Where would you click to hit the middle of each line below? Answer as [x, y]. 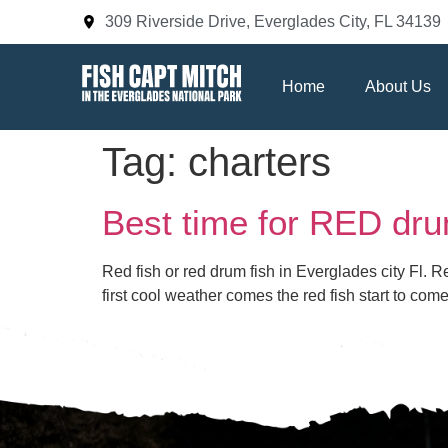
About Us [398, 86]
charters [259, 162]
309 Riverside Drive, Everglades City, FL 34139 [272, 21]
